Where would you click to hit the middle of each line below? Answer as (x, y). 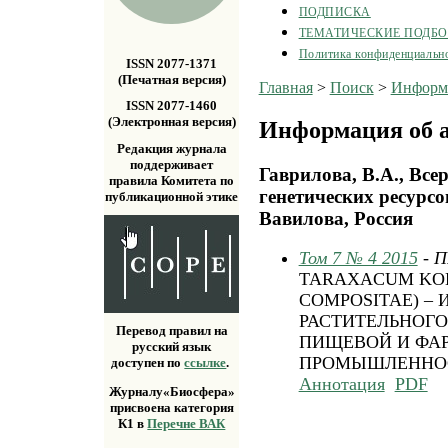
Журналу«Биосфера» (171, 392)
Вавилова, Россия (335, 218)
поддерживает (172, 164)
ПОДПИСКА (334, 12)
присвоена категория (171, 408)
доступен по (148, 363)
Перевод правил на (171, 331)
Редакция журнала (171, 148)
